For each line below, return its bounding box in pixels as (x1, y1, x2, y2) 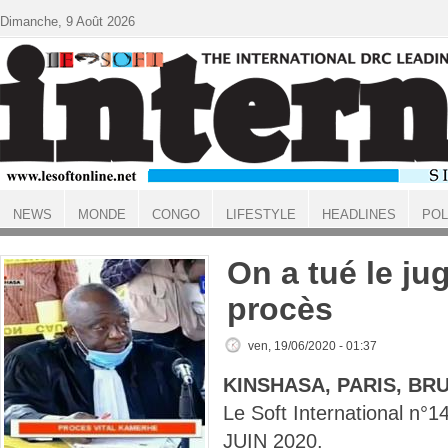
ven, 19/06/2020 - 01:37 (248, 339, 377, 353)
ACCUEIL (3, 226, 50, 238)
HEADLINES (321, 207, 396, 222)
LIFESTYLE (225, 207, 296, 222)
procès (227, 291, 333, 327)
